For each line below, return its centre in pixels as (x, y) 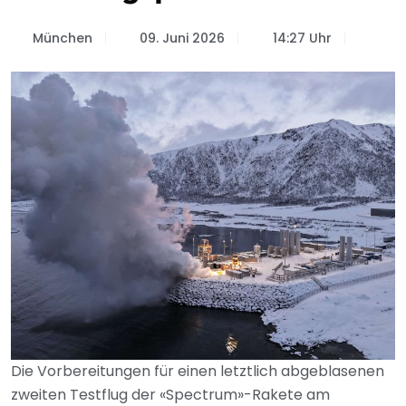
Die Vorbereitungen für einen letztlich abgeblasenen (198, 371)
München (62, 38)
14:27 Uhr (302, 38)
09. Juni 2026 (182, 38)
